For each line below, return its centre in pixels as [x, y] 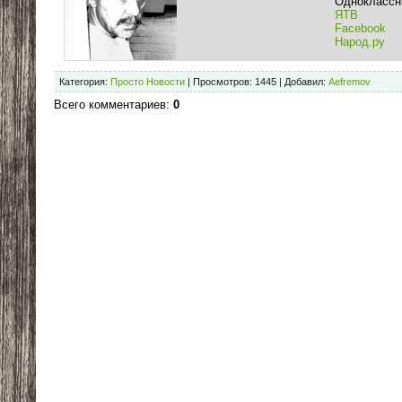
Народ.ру [360, 42]
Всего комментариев [110, 105]
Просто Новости [148, 82]
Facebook [360, 29]
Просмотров [221, 82]
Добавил [304, 82]
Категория [82, 82]
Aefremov [350, 82]
